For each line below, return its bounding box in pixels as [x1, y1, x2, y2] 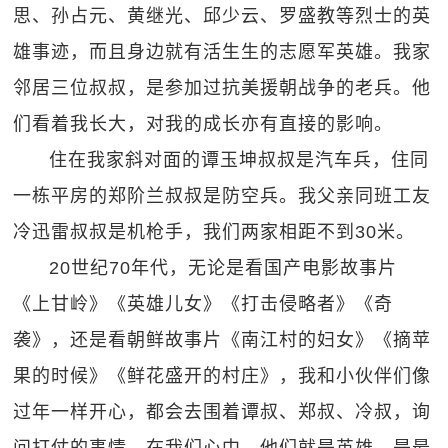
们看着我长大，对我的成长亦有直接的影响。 [13, 114, 394, 134]
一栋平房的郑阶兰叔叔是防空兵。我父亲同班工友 [13, 186, 432, 206]
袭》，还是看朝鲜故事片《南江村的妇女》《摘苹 [13, 330, 432, 350]
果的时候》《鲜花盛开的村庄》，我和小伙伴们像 [13, 366, 432, 386]
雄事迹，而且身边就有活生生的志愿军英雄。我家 [13, 42, 432, 62]
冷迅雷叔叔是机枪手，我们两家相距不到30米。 [13, 222, 416, 242]
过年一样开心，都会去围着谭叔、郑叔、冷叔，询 [13, 402, 432, 422]
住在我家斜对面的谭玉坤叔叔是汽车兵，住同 [49, 150, 430, 170]
